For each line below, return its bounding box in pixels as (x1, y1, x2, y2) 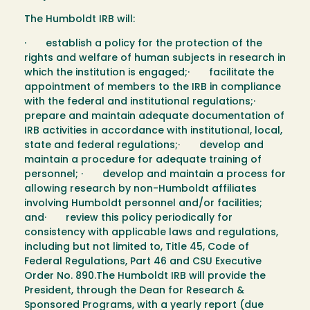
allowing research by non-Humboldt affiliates (24, 184, 257, 195)
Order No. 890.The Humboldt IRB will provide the (24, 271, 266, 282)
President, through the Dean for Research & (24, 286, 244, 297)
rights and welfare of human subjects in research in (24, 53, 286, 64)
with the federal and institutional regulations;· (24, 97, 272, 108)
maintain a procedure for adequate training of (24, 155, 262, 166)
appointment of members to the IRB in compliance (24, 82, 281, 93)
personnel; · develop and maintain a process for (24, 170, 286, 181)
